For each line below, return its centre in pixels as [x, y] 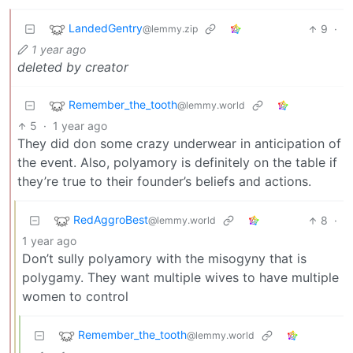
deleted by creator [73, 67]
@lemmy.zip [170, 29]
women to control [75, 297]
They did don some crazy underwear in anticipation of [179, 144]
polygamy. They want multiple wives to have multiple [180, 278]
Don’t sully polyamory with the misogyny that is [164, 259]
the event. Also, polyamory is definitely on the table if [177, 163]
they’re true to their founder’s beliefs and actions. [164, 182]
